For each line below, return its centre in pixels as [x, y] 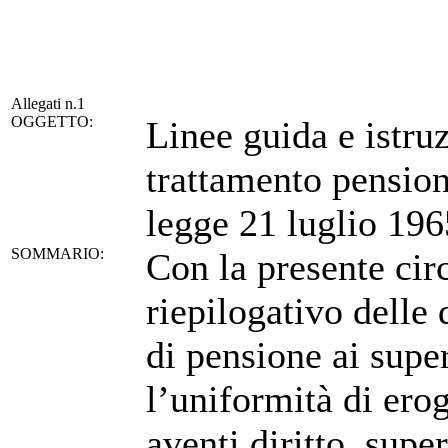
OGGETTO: [52, 121]
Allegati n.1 [48, 103]
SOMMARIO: [57, 253]
